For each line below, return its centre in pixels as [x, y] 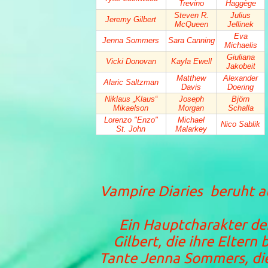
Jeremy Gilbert [131, 19]
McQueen [191, 24]
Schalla [240, 108]
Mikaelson [131, 108]
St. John [131, 129]
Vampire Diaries [153, 191]
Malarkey [191, 129]
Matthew [191, 78]
